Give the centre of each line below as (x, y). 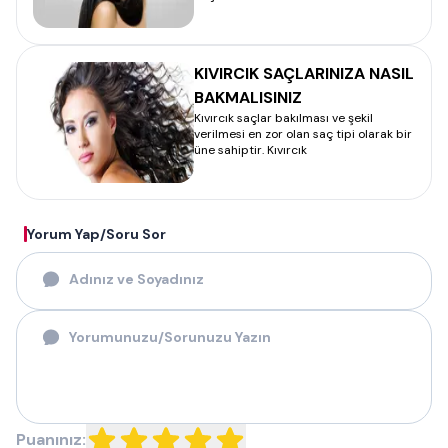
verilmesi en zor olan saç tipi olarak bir (303, 134)
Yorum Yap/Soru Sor (96, 234)
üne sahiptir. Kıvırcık (250, 150)
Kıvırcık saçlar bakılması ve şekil (283, 118)
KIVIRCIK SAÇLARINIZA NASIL (304, 73)
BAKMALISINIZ (248, 97)
